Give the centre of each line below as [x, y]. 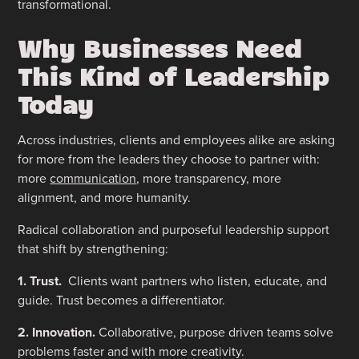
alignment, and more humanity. [105, 197]
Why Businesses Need [160, 47]
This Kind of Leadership [173, 75]
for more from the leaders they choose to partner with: [169, 159]
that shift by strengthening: [93, 248]
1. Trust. [43, 280]
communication [93, 178]
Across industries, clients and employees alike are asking [177, 139]
